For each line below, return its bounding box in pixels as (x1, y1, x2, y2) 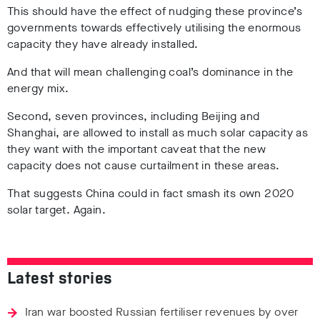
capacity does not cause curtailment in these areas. (7, 157, 280, 173)
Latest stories (7, 271, 113, 288)
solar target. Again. (7, 201, 106, 217)
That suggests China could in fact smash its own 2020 (7, 185, 294, 201)
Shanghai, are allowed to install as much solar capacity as (7, 124, 309, 140)
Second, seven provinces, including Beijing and (7, 108, 260, 124)
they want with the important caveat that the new (7, 141, 266, 156)
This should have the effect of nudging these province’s (7, 3, 302, 19)
